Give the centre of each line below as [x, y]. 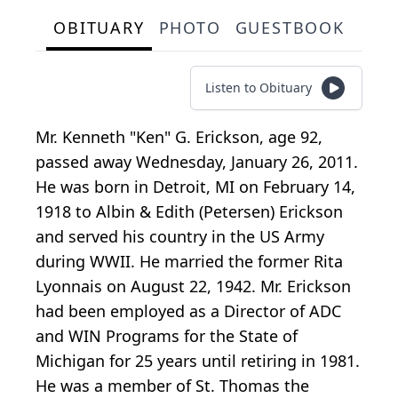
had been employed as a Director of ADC [188, 311]
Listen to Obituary [259, 88]
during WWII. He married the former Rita [189, 262]
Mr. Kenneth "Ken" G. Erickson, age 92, [179, 137]
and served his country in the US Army [180, 237]
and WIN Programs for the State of [167, 336]
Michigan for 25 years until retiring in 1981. [198, 361]
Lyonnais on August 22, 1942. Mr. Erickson [193, 287]
